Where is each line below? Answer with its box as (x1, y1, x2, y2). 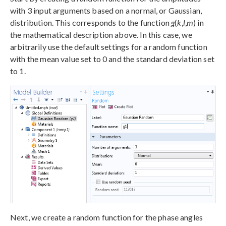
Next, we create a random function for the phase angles (10, 212, 203, 222)
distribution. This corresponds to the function (10, 18, 172, 28)
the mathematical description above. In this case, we (10, 30, 192, 40)
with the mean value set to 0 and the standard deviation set (10, 54, 214, 64)
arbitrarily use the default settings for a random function (10, 42, 207, 52)
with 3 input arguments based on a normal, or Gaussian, (10, 6, 202, 16)
